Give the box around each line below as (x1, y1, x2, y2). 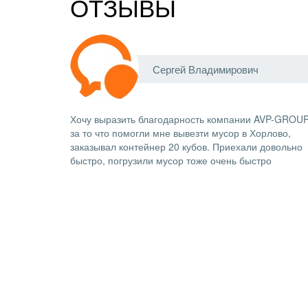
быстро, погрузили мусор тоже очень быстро (70, 153, 272, 167)
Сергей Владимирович (153, 62, 258, 76)
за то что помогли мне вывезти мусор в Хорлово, (70, 126, 291, 140)
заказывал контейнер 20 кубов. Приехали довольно (70, 140, 302, 153)
